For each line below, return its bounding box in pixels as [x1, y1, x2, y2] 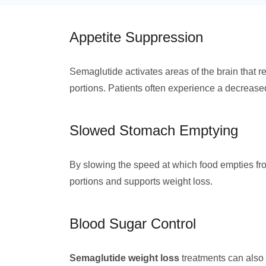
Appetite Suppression [69, 29, 203, 45]
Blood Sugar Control [69, 216, 196, 232]
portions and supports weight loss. [69, 176, 213, 186]
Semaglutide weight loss [69, 253, 179, 263]
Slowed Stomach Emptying [69, 122, 238, 138]
